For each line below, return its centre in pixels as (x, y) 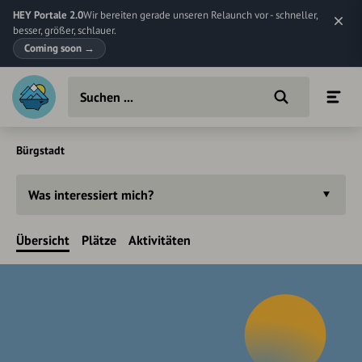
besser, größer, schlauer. (65, 30)
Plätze (99, 240)
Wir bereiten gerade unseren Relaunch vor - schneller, (200, 15)
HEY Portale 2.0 (48, 15)
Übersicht (43, 240)
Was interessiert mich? (91, 195)
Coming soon (54, 48)
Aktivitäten (160, 240)
